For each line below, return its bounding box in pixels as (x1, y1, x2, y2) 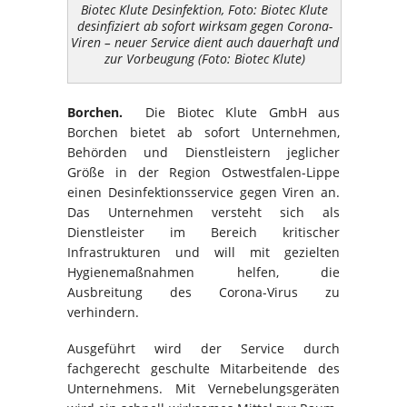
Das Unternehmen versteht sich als (67, 203, 340, 222)
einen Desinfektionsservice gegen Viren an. (67, 184, 340, 202)
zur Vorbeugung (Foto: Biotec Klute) (104, 49, 305, 67)
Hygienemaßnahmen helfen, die (67, 263, 340, 282)
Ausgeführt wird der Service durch (67, 340, 340, 358)
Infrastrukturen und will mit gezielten (67, 243, 340, 262)
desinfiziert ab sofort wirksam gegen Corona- (76, 16, 333, 35)
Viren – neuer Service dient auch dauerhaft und (70, 33, 339, 51)
